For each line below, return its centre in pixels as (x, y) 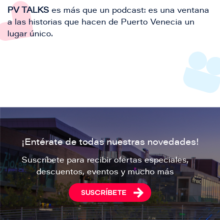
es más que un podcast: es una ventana (129, 11)
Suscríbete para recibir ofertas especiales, (105, 160)
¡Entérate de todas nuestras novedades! (110, 143)
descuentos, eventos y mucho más (105, 172)
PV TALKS (28, 11)
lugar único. (30, 34)
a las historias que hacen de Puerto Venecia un (101, 22)
